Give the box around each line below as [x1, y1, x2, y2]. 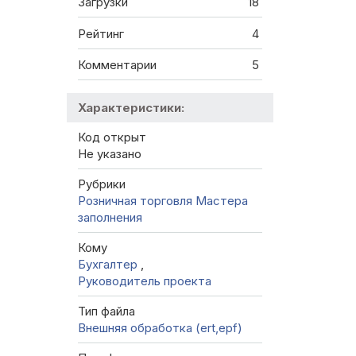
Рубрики [78, 176, 126, 192]
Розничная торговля [78, 193, 192, 209]
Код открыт [78, 130, 146, 145]
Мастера [195, 193, 248, 209]
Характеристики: [78, 100, 184, 116]
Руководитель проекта [78, 273, 211, 289]
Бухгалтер [78, 257, 141, 273]
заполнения [78, 210, 142, 226]
